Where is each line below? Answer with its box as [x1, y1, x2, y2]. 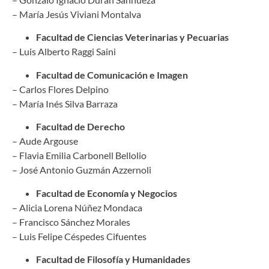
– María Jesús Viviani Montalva [12, 8, 141, 20]
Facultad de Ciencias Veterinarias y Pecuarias [36, 31, 229, 43]
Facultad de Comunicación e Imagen [36, 68, 188, 80]
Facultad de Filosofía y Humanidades [36, 253, 190, 265]
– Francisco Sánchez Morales [12, 216, 130, 228]
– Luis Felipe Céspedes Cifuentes [12, 230, 147, 242]
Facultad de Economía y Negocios [36, 187, 177, 199]
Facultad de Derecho [36, 121, 125, 133]
